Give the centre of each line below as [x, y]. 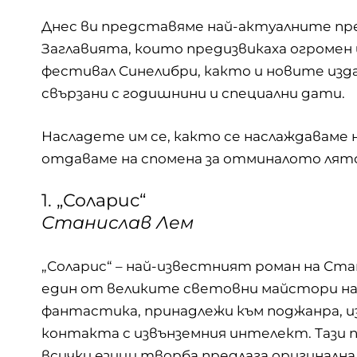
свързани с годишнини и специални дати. [193, 94]
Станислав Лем [118, 223]
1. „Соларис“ [94, 201]
